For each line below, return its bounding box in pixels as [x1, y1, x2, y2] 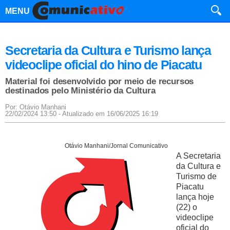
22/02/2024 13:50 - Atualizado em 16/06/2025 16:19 [5, 110, 158, 118]
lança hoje [176, 193, 214, 201]
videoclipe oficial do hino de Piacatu [5, 57, 202, 72]
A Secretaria [176, 151, 221, 160]
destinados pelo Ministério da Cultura [5, 86, 156, 95]
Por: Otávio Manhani [5, 103, 66, 111]
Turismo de [176, 172, 217, 181]
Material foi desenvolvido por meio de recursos [5, 76, 194, 86]
